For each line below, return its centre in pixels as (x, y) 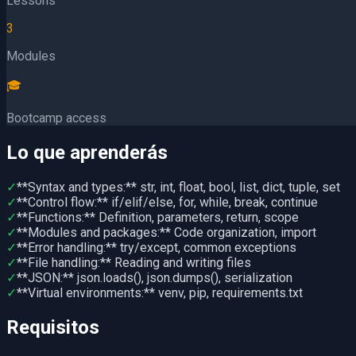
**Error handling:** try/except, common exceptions (157, 247)
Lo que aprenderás (87, 152)
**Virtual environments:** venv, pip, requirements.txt (160, 292)
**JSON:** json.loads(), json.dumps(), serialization (155, 277)
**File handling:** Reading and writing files (134, 262)
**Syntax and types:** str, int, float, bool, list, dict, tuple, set (178, 187)
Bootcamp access (56, 118)
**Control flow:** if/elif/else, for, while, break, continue (167, 202)
